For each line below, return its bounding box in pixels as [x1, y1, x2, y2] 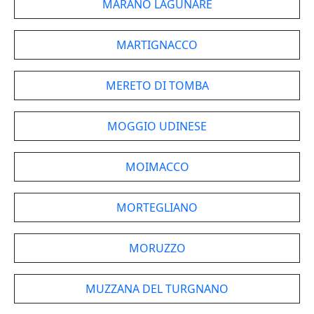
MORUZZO [128, 240, 186, 256]
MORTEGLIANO [116, 200, 198, 215]
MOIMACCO [125, 159, 189, 175]
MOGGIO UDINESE [107, 118, 207, 134]
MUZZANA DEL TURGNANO [86, 281, 228, 296]
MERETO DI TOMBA [105, 78, 209, 93]
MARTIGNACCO [116, 37, 198, 53]
